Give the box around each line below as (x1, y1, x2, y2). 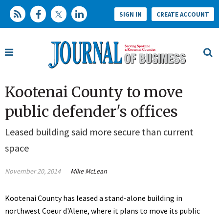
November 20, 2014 (5, 167, 61, 176)
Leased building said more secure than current (5, 126, 194, 138)
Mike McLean (70, 167, 107, 176)
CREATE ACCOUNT (156, 10, 209, 19)
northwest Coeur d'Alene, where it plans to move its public (5, 206, 200, 216)
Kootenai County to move (5, 83, 183, 102)
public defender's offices (5, 102, 178, 121)
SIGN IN (119, 10, 142, 19)
